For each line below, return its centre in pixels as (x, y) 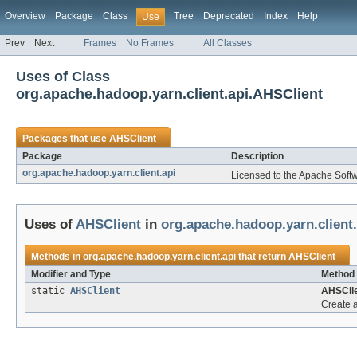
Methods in (57, 257)
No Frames (150, 43)
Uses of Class (63, 76)
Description (257, 157)
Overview (25, 16)
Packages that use (66, 139)
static (51, 291)
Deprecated (229, 16)
